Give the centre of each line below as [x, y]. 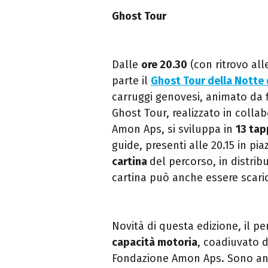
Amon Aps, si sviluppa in [174, 130]
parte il [130, 81]
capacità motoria [155, 243]
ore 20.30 [164, 65]
